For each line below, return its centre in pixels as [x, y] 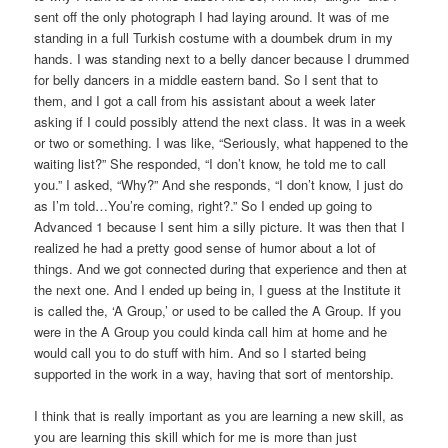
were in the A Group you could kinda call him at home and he [211, 332]
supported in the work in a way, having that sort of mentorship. [214, 374]
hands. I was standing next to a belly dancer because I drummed [222, 59]
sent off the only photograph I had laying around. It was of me [212, 17]
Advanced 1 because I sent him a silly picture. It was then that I [220, 227]
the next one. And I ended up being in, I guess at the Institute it [218, 290]
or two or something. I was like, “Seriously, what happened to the [221, 143]
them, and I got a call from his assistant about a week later [205, 101]
